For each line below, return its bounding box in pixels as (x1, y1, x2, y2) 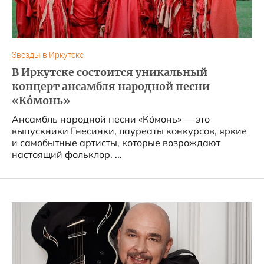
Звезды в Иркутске (12, 50, 84, 60)
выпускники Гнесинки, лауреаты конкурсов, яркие (12, 125, 247, 137)
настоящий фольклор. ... (12, 148, 122, 160)
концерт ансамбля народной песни (12, 80, 210, 93)
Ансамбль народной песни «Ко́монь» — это (12, 113, 210, 125)
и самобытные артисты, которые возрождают (12, 137, 220, 148)
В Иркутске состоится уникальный (12, 66, 207, 79)
